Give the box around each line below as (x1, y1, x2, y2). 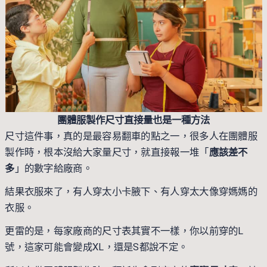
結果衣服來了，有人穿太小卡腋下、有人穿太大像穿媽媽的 (5, 185, 258, 197)
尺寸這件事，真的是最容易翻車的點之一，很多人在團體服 (5, 130, 258, 142)
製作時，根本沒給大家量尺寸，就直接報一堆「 (5, 146, 209, 158)
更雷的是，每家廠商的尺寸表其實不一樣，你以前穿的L (5, 225, 244, 237)
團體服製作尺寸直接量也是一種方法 (57, 114, 210, 126)
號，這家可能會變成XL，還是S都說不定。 (5, 241, 188, 253)
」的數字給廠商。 (14, 162, 92, 174)
